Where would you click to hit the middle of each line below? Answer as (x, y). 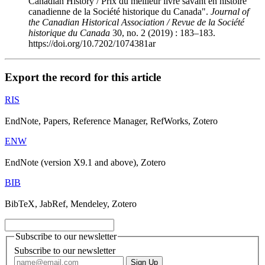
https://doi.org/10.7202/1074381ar (92, 43)
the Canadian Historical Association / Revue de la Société (136, 22)
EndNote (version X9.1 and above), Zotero (85, 163)
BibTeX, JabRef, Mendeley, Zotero (71, 204)
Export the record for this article (83, 77)
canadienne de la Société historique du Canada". (119, 11)
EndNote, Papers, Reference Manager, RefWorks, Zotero (111, 121)
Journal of (230, 11)
